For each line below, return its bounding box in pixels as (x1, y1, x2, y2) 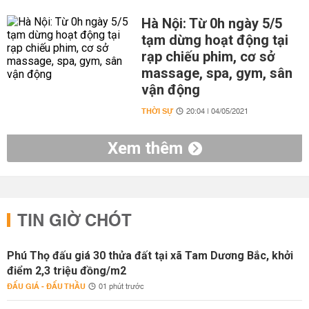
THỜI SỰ (141, 104, 173, 119)
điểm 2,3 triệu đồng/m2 (7, 264, 126, 277)
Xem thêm (107, 139, 183, 158)
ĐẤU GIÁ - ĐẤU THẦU (7, 279, 86, 294)
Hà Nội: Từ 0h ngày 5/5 (141, 15, 282, 32)
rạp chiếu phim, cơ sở (141, 48, 275, 65)
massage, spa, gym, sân (141, 65, 292, 81)
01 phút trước (99, 280, 144, 294)
